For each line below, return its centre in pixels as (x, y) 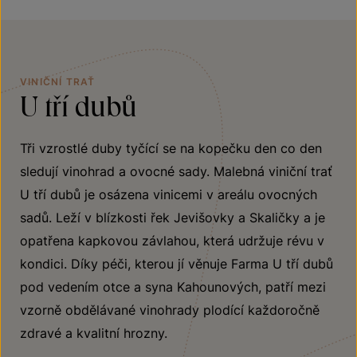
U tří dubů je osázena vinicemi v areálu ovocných (169, 195)
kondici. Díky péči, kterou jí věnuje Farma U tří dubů (177, 264)
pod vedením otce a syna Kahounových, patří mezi (173, 287)
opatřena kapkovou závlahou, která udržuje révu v (172, 241)
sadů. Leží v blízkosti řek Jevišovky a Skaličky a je (173, 218)
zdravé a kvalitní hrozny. (94, 333)
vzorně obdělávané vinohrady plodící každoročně (170, 310)
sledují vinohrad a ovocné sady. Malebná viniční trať (176, 172)
